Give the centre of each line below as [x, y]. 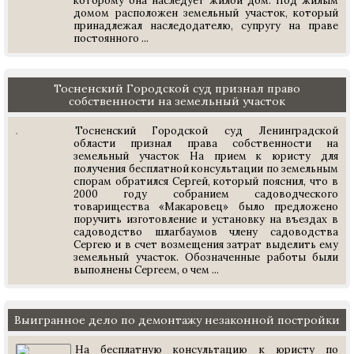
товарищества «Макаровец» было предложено [206, 207]
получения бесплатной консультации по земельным [206, 169]
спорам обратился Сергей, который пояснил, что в [206, 181]
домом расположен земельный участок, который [206, 13]
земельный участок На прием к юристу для [206, 156]
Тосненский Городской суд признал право [177, 88]
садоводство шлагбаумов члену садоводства [206, 232]
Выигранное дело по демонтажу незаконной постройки [177, 320]
